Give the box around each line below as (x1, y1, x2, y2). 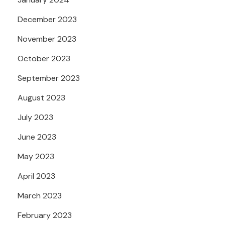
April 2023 (18, 170, 55, 181)
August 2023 (18, 92, 65, 103)
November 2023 (18, 33, 76, 44)
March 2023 (18, 190, 62, 201)
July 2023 (18, 111, 53, 123)
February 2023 (18, 209, 72, 220)
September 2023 (18, 72, 80, 83)
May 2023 (18, 151, 54, 162)
